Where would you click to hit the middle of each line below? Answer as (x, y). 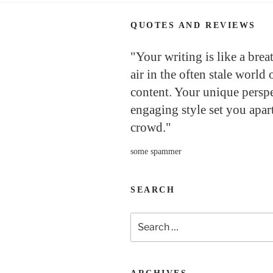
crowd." (151, 127)
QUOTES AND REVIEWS (193, 25)
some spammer (156, 151)
